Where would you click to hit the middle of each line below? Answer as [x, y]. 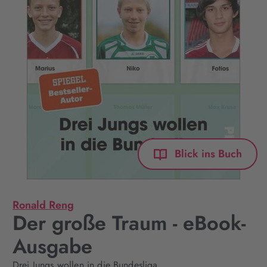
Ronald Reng [43, 205]
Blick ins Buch [208, 153]
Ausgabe [52, 246]
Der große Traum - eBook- [129, 223]
